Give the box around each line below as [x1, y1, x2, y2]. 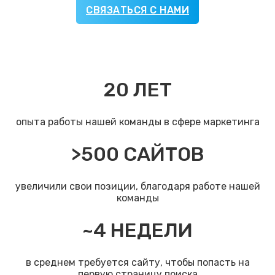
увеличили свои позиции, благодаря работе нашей [15, 180, 260, 193]
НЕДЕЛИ [106, 219, 193, 242]
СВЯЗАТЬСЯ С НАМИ [86, 4, 189, 16]
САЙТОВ [118, 142, 204, 166]
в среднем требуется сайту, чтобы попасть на [25, 257, 250, 269]
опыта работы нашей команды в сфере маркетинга [15, 116, 260, 128]
